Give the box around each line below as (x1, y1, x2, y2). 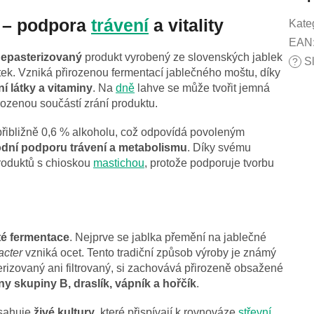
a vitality (149, 15, 224, 36)
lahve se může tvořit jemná (135, 82, 270, 95)
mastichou (93, 157, 144, 170)
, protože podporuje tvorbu (144, 157, 274, 170)
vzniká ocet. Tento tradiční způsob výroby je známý (22, 247, 276, 259)
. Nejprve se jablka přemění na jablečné (69, 231, 266, 244)
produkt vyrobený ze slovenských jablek (82, 51, 282, 64)
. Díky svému (187, 142, 251, 154)
